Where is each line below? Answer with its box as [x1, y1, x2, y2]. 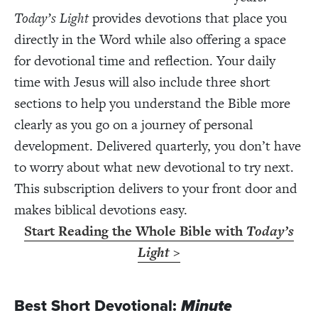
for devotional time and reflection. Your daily [14, 50, 275, 70]
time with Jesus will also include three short [14, 72, 270, 92]
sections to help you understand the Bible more [14, 93, 290, 113]
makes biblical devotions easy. [14, 199, 191, 219]
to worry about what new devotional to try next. [14, 157, 294, 177]
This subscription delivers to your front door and [14, 178, 297, 198]
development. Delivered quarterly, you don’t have [14, 136, 301, 155]
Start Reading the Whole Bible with [24, 221, 246, 241]
